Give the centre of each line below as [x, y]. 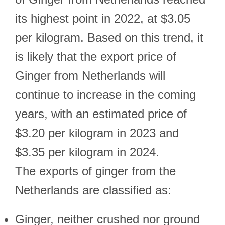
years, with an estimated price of [101, 114]
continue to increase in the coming [105, 95]
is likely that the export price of [96, 57]
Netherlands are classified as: [93, 190]
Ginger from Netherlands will [90, 76]
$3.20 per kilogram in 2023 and [97, 133]
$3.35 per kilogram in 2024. [87, 152]
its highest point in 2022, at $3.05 [103, 18]
